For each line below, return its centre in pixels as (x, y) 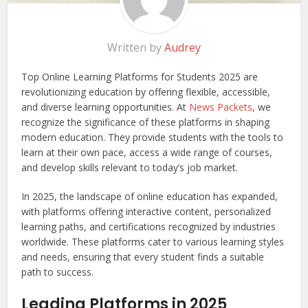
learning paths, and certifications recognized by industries (149, 226)
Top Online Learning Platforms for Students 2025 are (140, 76)
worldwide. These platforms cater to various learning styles (153, 241)
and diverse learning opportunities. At (106, 107)
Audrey (183, 47)
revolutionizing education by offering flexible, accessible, (146, 91)
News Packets (221, 107)
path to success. (58, 272)
